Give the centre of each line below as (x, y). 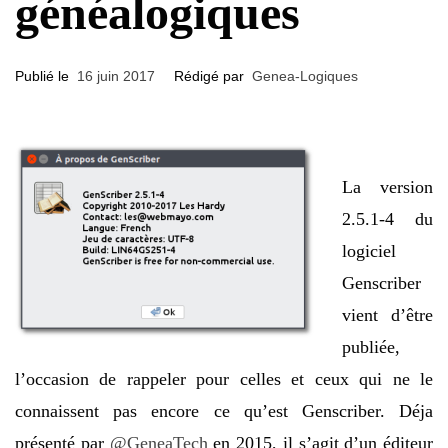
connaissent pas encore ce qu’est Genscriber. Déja (224, 411)
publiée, (371, 347)
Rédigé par (211, 76)
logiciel (369, 251)
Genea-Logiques (305, 76)
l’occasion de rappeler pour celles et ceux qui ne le (224, 379)
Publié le (46, 76)
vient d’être (387, 315)
